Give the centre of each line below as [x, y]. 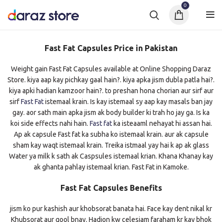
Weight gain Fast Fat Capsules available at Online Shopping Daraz [111, 69]
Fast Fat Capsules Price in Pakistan [111, 48]
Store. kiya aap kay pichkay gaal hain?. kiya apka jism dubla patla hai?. [111, 80]
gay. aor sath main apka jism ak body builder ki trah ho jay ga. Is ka [111, 112]
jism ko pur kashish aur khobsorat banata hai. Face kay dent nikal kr [111, 209]
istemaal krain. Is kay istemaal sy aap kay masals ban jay [128, 102]
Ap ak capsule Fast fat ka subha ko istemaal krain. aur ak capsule [111, 134]
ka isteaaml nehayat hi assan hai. [162, 123]
